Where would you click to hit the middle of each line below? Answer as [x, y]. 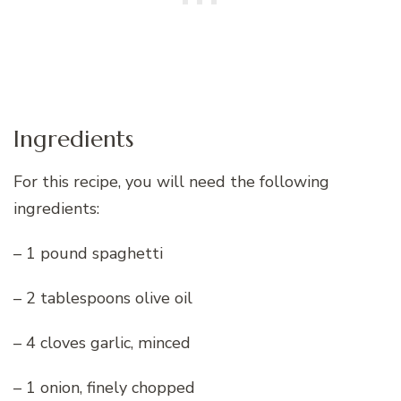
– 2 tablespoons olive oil [103, 298]
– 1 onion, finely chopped [104, 387]
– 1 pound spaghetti [88, 253]
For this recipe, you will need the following [171, 181]
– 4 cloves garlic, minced [102, 342]
